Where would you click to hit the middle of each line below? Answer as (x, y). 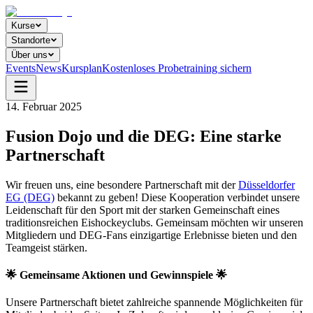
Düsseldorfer (267, 184)
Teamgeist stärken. (46, 247)
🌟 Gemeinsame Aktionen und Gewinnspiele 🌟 (116, 275)
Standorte (31, 40)
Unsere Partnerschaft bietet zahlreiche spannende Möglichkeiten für (154, 303)
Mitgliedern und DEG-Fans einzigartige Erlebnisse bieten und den (151, 235)
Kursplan (82, 68)
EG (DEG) (30, 197)
